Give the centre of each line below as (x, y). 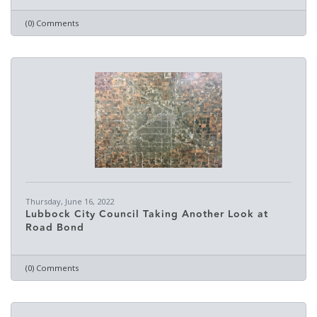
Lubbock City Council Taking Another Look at (147, 214)
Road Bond (55, 228)
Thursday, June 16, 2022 (70, 201)
